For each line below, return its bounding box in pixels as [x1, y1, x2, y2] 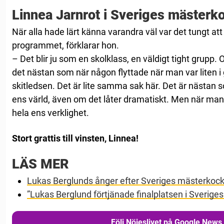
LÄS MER [12, 156, 69, 172]
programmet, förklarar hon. [12, 40, 119, 51]
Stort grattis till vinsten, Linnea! [12, 133, 138, 144]
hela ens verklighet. [12, 107, 89, 118]
